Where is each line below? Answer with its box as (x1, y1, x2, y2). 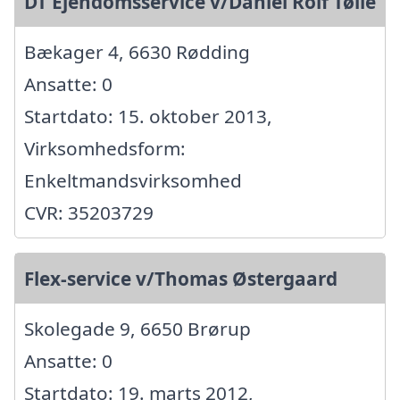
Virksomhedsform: (24, 135, 186, 161)
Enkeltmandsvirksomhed (24, 167, 242, 193)
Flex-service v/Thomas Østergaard (24, 265, 337, 291)
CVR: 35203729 (24, 199, 154, 225)
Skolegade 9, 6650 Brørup (24, 315, 251, 341)
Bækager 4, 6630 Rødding (24, 38, 250, 64)
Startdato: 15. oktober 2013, (24, 103, 272, 129)
